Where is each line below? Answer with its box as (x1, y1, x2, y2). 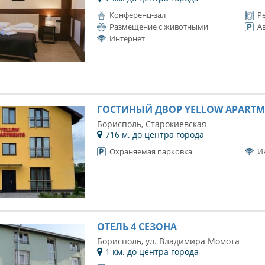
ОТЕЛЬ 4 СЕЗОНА (96, 220, 177, 233)
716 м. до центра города (105, 129, 204, 140)
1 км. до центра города (105, 246, 199, 257)
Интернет (109, 33, 145, 44)
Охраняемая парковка (109, 146, 192, 157)
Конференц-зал (109, 9, 166, 20)
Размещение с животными (109, 21, 208, 32)
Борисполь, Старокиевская (96, 118, 206, 130)
